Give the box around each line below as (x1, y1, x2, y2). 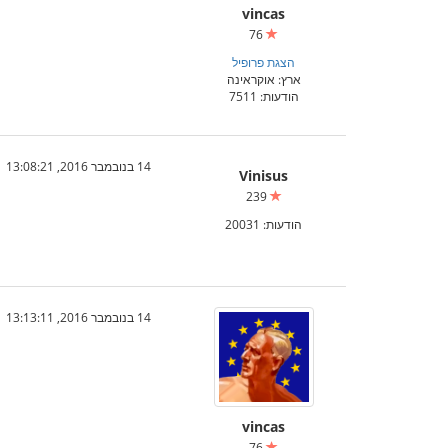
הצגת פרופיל (232, 54, 295, 70)
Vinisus (239, 166, 288, 185)
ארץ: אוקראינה (226, 71, 301, 87)
